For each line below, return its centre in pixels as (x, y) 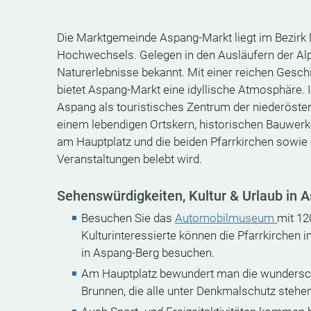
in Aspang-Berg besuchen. (148, 253)
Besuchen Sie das (128, 218)
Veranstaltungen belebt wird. (129, 159)
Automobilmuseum (226, 218)
